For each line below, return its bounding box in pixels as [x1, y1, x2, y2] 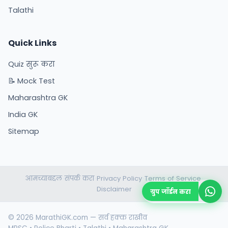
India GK [8, 109, 38, 120]
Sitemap [8, 126, 39, 136]
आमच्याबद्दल [24, 174, 62, 184]
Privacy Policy [96, 174, 142, 184]
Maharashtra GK [8, 92, 68, 103]
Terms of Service [144, 174, 201, 184]
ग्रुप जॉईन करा [150, 187, 191, 196]
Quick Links [8, 37, 56, 49]
